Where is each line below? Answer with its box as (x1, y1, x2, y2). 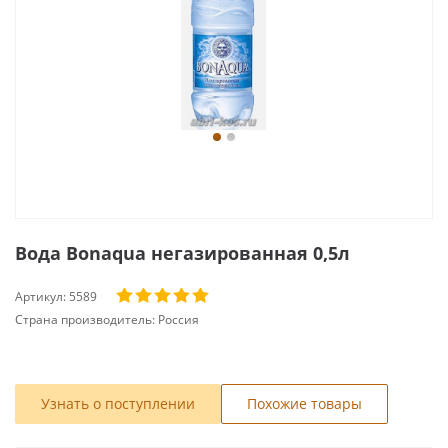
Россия (158, 311, 199, 328)
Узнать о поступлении (41, 394, 195, 413)
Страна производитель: (15, 311, 158, 328)
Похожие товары (247, 394, 362, 413)
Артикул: (15, 287, 69, 305)
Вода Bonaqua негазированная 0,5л (15, 241, 350, 265)
